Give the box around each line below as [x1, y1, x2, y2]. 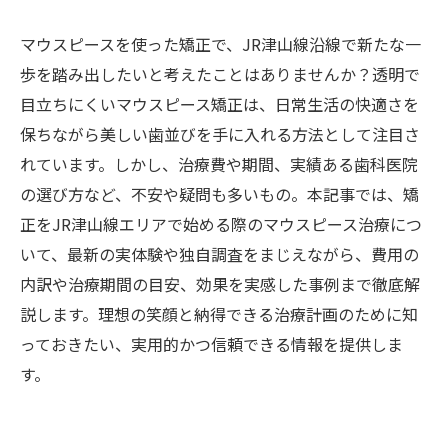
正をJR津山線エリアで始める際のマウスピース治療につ [20, 212, 422, 236]
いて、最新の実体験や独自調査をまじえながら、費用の [20, 242, 419, 266]
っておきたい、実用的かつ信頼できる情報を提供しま [20, 332, 403, 356]
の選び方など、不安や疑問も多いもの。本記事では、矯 [20, 182, 419, 206]
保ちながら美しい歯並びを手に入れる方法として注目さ [20, 122, 420, 146]
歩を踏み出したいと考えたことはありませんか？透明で [20, 62, 420, 86]
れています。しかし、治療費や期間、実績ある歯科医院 [20, 152, 418, 176]
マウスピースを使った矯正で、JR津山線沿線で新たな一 [20, 32, 421, 56]
